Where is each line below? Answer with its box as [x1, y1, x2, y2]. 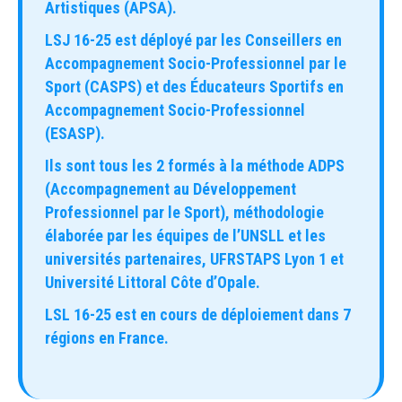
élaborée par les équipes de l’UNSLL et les [45, 225, 326, 245]
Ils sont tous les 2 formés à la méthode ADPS [45, 155, 345, 175]
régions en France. [45, 328, 169, 347]
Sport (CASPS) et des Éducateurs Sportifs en [45, 76, 344, 96]
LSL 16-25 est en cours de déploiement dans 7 [45, 304, 351, 324]
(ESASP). [45, 123, 105, 143]
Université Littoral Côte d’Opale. [45, 272, 260, 292]
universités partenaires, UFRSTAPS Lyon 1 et [45, 249, 344, 268]
